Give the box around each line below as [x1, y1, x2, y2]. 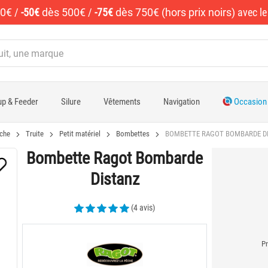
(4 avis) [131, 203, 155, 212]
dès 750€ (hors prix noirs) [115, 6, 235, 19]
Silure [60, 96, 81, 107]
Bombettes [116, 129, 150, 138]
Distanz [90, 169, 139, 189]
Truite [26, 129, 44, 138]
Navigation [163, 96, 200, 107]
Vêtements [103, 96, 141, 107]
